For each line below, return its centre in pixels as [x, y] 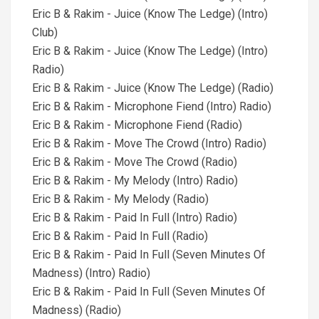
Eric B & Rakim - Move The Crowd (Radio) [135, 162]
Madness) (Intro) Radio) [91, 273]
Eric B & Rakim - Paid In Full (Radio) [120, 236]
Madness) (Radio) [77, 310]
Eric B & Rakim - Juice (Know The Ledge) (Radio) [153, 88]
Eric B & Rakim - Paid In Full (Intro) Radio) [135, 218]
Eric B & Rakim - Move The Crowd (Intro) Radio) [149, 143]
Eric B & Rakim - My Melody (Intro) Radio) [135, 181]
